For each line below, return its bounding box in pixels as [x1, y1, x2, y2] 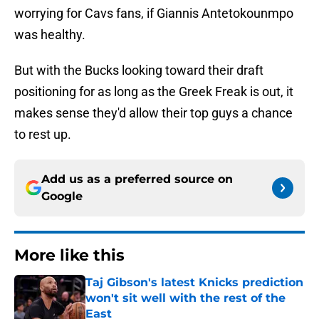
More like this [14, 246, 125, 266]
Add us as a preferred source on [41, 172, 233, 187]
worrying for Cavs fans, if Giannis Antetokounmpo [14, 6, 293, 21]
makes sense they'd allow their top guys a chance [14, 105, 293, 121]
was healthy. [14, 27, 85, 43]
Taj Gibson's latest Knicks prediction [85, 276, 303, 290]
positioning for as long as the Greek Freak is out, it [14, 84, 293, 100]
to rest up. [14, 127, 71, 142]
